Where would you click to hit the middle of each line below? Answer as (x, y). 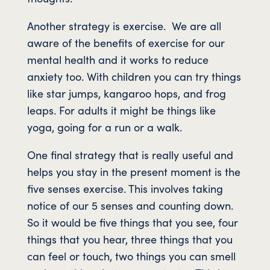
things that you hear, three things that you (130, 239)
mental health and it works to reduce (118, 59)
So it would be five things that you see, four (132, 222)
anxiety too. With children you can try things (134, 76)
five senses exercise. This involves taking (125, 188)
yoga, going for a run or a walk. (104, 127)
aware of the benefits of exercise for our (126, 42)
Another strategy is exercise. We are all (124, 25)
